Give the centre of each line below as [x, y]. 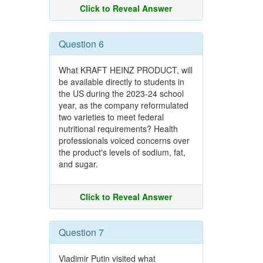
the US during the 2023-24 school [121, 93]
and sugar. [78, 164]
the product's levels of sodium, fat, [122, 152]
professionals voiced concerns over [124, 140]
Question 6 [81, 44]
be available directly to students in [121, 82]
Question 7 [81, 232]
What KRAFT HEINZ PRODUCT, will [125, 70]
